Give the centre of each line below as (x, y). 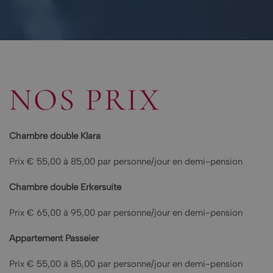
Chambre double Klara (55, 136)
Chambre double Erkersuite (65, 187)
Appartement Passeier (54, 238)
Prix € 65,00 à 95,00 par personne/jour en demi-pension (126, 213)
